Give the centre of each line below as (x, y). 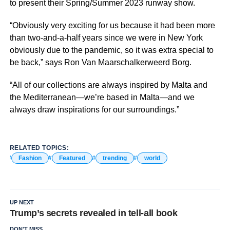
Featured (72, 158)
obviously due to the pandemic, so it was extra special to (111, 50)
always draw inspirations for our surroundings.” (94, 110)
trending (114, 158)
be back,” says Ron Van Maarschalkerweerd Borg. (100, 62)
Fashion (30, 158)
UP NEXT (22, 202)
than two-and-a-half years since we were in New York (106, 38)
